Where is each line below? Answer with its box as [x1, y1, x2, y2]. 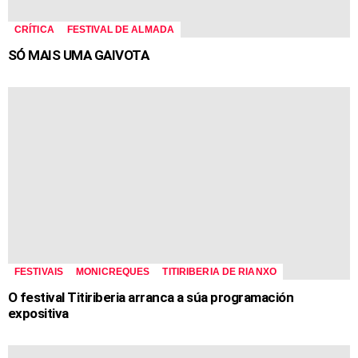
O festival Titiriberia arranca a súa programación [8, 289, 294, 306]
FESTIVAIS [14, 266, 64, 278]
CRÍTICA [14, 23, 54, 35]
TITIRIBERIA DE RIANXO [162, 266, 276, 278]
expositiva [8, 305, 69, 322]
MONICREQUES [76, 266, 150, 278]
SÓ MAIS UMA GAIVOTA [8, 46, 149, 63]
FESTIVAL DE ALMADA [66, 23, 175, 35]
